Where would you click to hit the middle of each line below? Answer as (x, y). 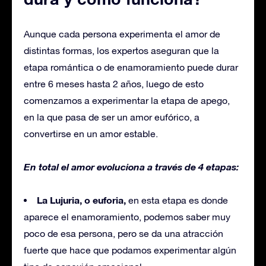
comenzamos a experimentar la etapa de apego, (127, 100)
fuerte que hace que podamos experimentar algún (130, 250)
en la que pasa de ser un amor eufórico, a (112, 117)
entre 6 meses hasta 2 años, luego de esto (114, 83)
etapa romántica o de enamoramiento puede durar (131, 67)
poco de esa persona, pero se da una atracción (123, 233)
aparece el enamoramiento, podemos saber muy (127, 216)
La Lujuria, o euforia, (81, 199)
